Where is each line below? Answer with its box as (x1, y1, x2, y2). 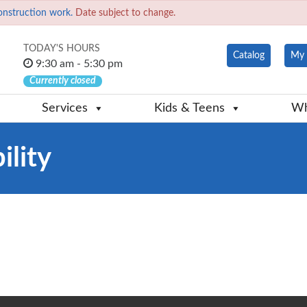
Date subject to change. (73, 8, 175, 19)
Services (42, 102, 88, 115)
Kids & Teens (154, 102, 225, 115)
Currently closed (29, 75, 96, 86)
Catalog (233, 51, 265, 61)
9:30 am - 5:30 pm (33, 58, 123, 70)
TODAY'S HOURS (23, 44, 100, 54)
